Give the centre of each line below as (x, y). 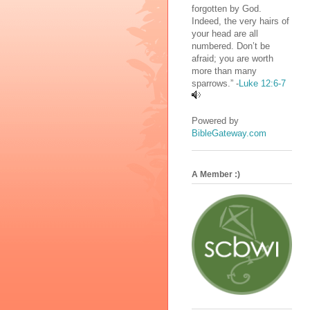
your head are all (225, 33)
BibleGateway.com (229, 133)
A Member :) (216, 175)
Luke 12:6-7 (262, 83)
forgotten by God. (227, 8)
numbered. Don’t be (231, 46)
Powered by (215, 120)
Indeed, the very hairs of (240, 21)
